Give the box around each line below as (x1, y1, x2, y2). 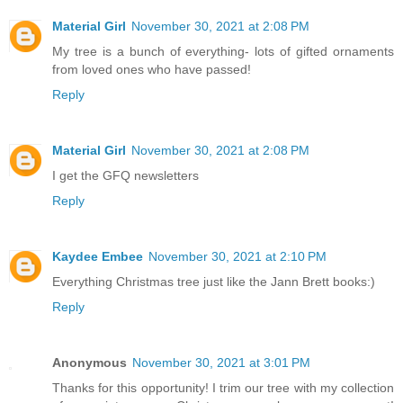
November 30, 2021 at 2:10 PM (148, 249, 327, 264)
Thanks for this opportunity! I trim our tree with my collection (52, 381, 394, 396)
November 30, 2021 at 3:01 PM (132, 355, 310, 371)
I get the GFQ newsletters (52, 168, 199, 184)
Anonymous (52, 355, 127, 371)
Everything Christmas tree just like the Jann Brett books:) (52, 274, 375, 290)
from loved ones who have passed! (52, 62, 251, 77)
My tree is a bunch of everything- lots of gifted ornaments (52, 44, 394, 59)
